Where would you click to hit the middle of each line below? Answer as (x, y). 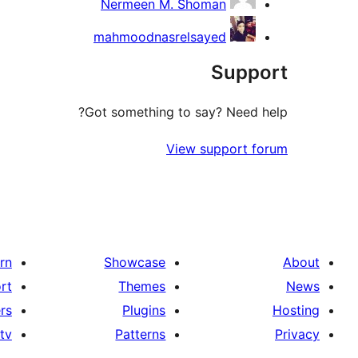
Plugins (144, 310)
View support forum (227, 149)
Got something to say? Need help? (186, 112)
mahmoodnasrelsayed (160, 37)
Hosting (296, 310)
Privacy (297, 334)
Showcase (135, 263)
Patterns (141, 334)
